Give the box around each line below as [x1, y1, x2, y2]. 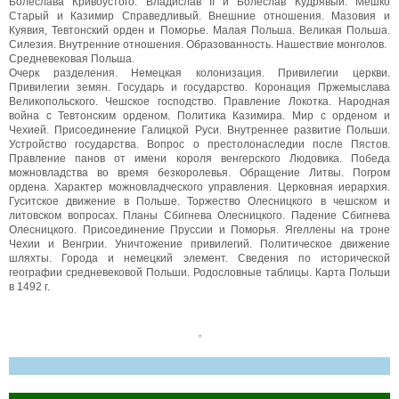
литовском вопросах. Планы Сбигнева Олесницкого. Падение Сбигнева [9, 208, 390, 222]
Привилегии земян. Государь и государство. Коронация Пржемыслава [9, 80, 390, 94]
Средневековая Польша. [9, 52, 134, 65]
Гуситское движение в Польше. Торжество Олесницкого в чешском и [9, 194, 390, 208]
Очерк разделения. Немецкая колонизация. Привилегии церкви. [9, 66, 390, 79]
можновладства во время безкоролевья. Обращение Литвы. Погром [9, 166, 390, 179]
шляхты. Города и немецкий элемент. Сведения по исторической [9, 251, 390, 265]
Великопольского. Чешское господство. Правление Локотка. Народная [9, 94, 390, 108]
